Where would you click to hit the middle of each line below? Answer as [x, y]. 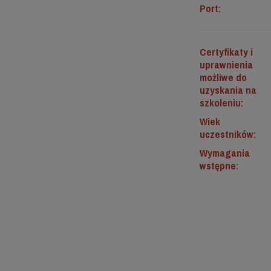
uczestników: [227, 134]
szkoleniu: [221, 103]
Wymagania [224, 153]
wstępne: [219, 165]
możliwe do [223, 77]
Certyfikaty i [226, 52]
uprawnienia [226, 64]
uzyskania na [228, 90]
